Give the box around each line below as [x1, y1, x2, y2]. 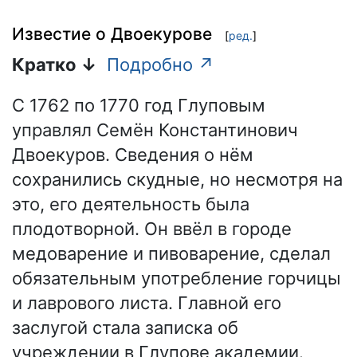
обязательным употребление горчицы [12, 268, 341, 289]
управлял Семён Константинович [12, 120, 298, 141]
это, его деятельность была [12, 194, 249, 215]
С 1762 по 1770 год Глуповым [12, 95, 265, 116]
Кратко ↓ [12, 54, 97, 76]
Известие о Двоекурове [12, 23, 212, 44]
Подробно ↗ [107, 54, 214, 76]
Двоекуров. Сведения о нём [12, 144, 253, 166]
